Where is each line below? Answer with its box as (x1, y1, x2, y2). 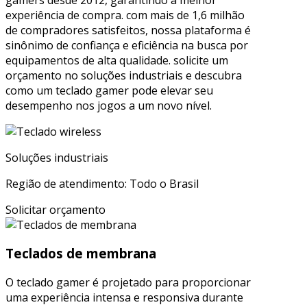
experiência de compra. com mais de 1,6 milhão (5, 7, 245, 23)
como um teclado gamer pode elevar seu (5, 82, 213, 98)
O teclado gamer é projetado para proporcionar (5, 274, 251, 290)
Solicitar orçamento (5, 201, 106, 217)
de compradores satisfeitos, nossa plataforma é (5, 22, 251, 38)
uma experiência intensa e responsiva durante (5, 289, 243, 305)
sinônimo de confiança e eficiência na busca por (5, 37, 248, 53)
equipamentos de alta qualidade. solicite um (5, 52, 228, 68)
